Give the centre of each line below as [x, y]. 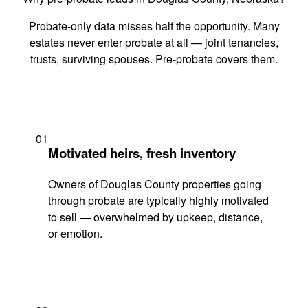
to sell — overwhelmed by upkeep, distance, [155, 217]
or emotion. [75, 233]
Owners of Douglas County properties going [155, 184]
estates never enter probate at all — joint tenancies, [154, 43]
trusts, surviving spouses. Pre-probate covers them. [154, 59]
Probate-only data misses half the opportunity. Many [154, 26]
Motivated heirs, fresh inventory [142, 153]
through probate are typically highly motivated [158, 200]
